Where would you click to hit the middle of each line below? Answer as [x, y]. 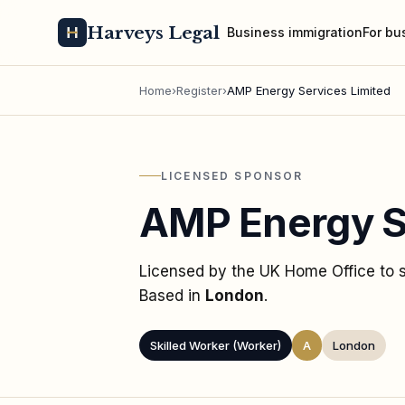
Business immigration [295, 32]
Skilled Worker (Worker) [216, 345]
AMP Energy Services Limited [309, 90]
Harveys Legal [154, 33]
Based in [172, 295]
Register [199, 90]
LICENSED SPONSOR [232, 175]
